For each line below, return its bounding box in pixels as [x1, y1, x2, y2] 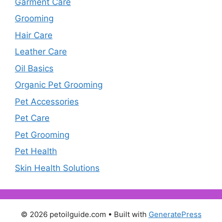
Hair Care [15, 30, 53, 40]
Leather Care [15, 47, 67, 57]
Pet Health [15, 146, 57, 157]
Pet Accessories [15, 96, 79, 107]
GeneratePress [148, 209, 202, 219]
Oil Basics [15, 63, 54, 73]
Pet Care [15, 113, 50, 123]
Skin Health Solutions [15, 163, 100, 173]
